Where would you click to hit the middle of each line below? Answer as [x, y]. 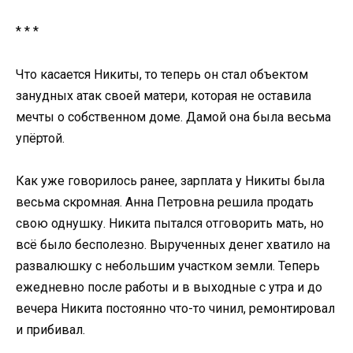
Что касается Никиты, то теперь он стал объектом [162, 74]
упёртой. [40, 138]
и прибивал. [50, 329]
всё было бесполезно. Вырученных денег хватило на [173, 244]
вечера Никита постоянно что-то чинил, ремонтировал [175, 308]
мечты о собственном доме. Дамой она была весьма [173, 117]
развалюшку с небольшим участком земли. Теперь [168, 266]
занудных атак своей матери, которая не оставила [163, 95]
